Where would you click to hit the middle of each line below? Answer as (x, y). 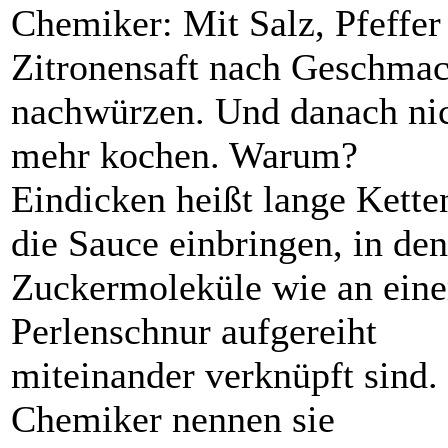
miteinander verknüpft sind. (224, 375)
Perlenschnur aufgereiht (194, 331)
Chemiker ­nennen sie (173, 419)
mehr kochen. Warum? (184, 155)
